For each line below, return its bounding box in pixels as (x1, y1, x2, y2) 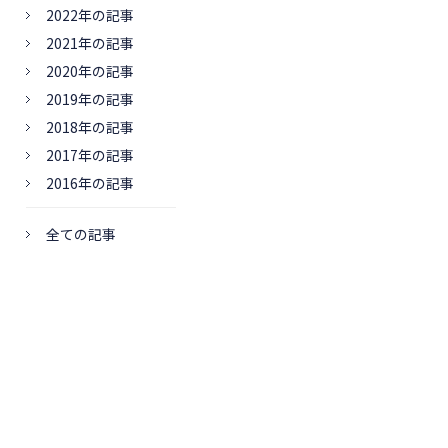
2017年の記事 (46, 145, 134, 165)
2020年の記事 (46, 61, 134, 81)
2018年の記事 (46, 117, 134, 137)
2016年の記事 (46, 173, 134, 193)
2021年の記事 (46, 33, 134, 53)
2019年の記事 (46, 89, 134, 109)
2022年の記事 (46, 5, 134, 25)
